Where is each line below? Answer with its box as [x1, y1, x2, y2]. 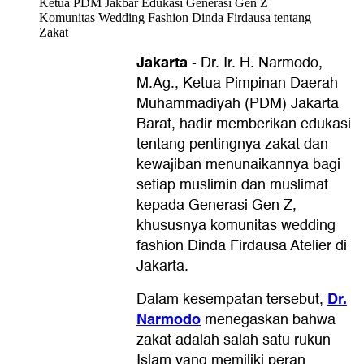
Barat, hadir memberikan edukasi [136, 111, 351, 136]
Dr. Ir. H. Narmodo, [201, 50, 323, 75]
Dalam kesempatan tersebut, [136, 287, 327, 311]
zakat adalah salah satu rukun [136, 327, 331, 352]
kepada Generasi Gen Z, [136, 193, 297, 217]
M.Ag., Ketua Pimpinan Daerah [136, 71, 338, 95]
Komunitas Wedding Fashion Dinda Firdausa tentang [39, 10, 311, 24]
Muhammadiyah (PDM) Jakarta [136, 91, 339, 115]
